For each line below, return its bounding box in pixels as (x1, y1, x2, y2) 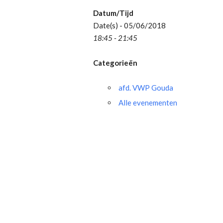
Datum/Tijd (93, 8, 133, 17)
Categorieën (93, 58, 137, 67)
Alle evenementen (118, 98, 177, 107)
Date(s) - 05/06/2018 (93, 21, 166, 30)
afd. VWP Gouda (118, 83, 173, 92)
